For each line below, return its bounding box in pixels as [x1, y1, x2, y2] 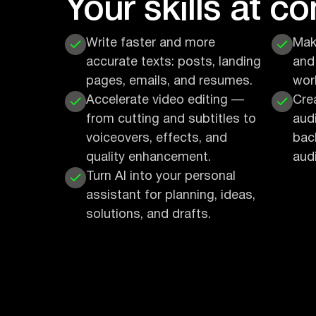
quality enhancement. [86, 152, 211, 164]
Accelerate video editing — [86, 95, 244, 107]
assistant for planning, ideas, [86, 190, 255, 202]
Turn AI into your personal [86, 171, 236, 183]
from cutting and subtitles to [86, 114, 256, 126]
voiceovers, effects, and [86, 133, 227, 145]
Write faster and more [86, 37, 215, 49]
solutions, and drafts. [86, 209, 211, 221]
